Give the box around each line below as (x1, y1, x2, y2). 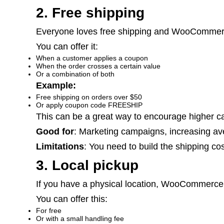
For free (36, 206, 61, 214)
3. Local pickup (36, 157, 138, 173)
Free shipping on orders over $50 (36, 93, 142, 101)
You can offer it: (36, 41, 98, 51)
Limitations (36, 141, 84, 151)
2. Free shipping (36, 5, 144, 20)
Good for (36, 126, 74, 136)
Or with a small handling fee (36, 214, 124, 222)
